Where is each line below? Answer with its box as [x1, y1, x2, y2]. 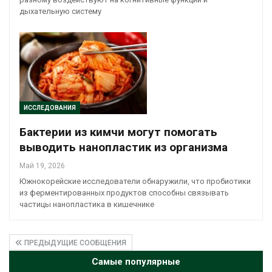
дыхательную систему [19, 7, 101, 16]
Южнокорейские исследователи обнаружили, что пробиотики [19, 176, 251, 186]
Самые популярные [92, 256, 180, 267]
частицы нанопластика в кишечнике [19, 199, 154, 209]
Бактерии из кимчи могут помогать [19, 124, 217, 139]
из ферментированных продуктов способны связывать [19, 188, 229, 197]
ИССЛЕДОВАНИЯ [24, 104, 76, 111]
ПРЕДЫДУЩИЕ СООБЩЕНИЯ [22, 238, 126, 247]
